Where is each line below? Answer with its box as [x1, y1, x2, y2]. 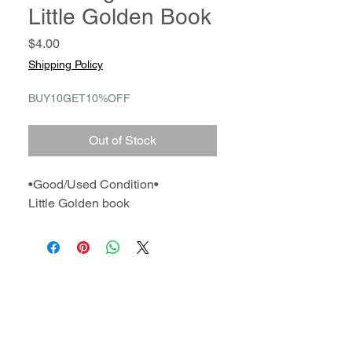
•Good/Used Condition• [28, 177, 159, 192]
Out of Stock [89, 133, 156, 148]
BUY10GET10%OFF [28, 92, 130, 104]
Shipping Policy [28, 58, 103, 71]
